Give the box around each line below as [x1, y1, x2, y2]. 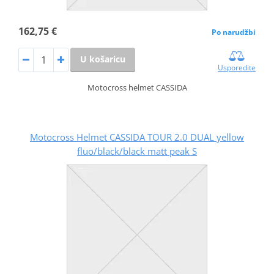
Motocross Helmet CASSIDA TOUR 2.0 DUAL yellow [30, 130, 244, 143]
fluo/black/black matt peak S [77, 144, 197, 157]
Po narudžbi [212, 26, 256, 37]
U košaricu [80, 53, 125, 65]
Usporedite [218, 62, 256, 73]
